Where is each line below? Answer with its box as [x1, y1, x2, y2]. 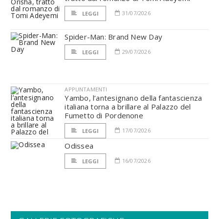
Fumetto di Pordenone [65, 110, 143, 120]
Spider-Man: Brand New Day [65, 32, 163, 42]
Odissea [65, 141, 93, 151]
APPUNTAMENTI [65, 86, 108, 93]
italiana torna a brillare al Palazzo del [65, 102, 191, 111]
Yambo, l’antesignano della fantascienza [65, 93, 202, 103]
